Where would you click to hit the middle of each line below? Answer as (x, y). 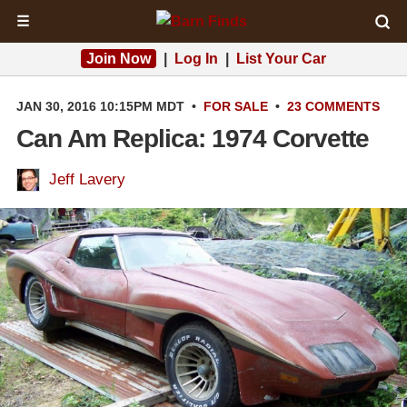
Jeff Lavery (87, 179)
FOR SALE (236, 106)
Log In (196, 59)
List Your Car (281, 59)
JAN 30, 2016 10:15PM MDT (100, 106)
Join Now (119, 59)
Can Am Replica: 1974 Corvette (193, 139)
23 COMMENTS (333, 106)
